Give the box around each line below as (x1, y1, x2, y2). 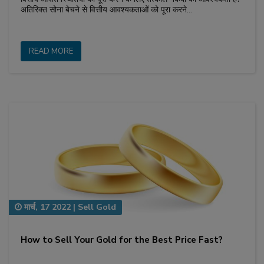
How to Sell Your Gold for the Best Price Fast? (21, 234, 223, 246)
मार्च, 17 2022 (22, 202, 71, 213)
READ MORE (29, 45, 73, 57)
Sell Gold (78, 202, 116, 213)
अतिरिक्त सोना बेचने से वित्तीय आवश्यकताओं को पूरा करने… (21, 4, 192, 15)
